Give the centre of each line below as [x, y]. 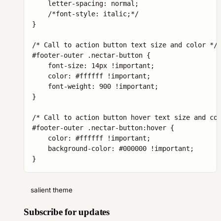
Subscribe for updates [67, 212]
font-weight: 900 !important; [95, 87]
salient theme [51, 190]
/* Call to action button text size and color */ [125, 45]
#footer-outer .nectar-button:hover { [103, 128]
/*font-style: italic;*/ [85, 14]
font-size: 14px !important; [93, 66]
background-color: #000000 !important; [113, 149]
